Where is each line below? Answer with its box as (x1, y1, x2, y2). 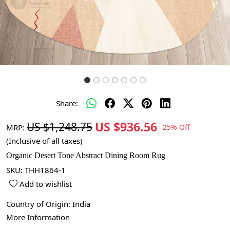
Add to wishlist (17, 179, 72, 189)
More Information (6, 212, 70, 222)
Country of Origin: (6, 199, 72, 209)
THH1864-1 (25, 165, 66, 175)
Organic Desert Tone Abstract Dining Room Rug (6, 151, 165, 160)
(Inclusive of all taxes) (6, 136, 83, 146)
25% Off (163, 122, 190, 132)
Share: (55, 98, 78, 108)
